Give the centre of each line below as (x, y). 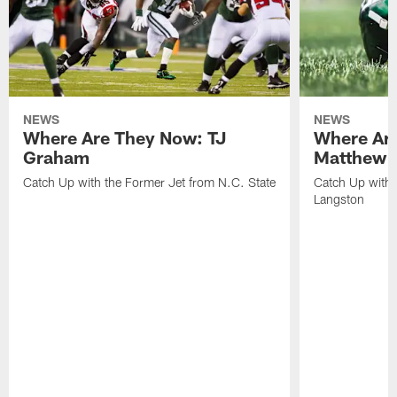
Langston (339, 199)
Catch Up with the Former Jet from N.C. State (150, 183)
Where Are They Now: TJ (125, 138)
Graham (57, 157)
